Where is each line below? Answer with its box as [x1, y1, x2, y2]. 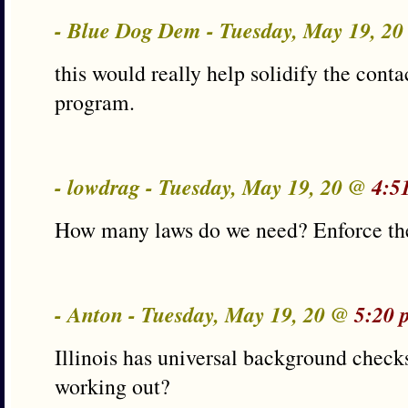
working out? [55, 372, 170, 401]
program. [55, 87, 135, 117]
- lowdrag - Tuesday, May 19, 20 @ [55, 171, 372, 202]
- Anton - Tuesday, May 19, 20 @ [55, 299, 354, 330]
